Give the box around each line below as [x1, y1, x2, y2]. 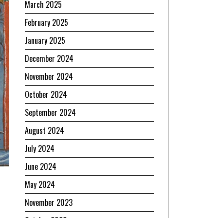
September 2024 [25, 106, 76, 118]
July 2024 [25, 142, 54, 154]
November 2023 [25, 196, 73, 208]
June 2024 [25, 160, 56, 172]
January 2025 [25, 34, 65, 46]
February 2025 [25, 16, 68, 28]
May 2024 [25, 178, 55, 190]
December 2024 [25, 52, 73, 64]
